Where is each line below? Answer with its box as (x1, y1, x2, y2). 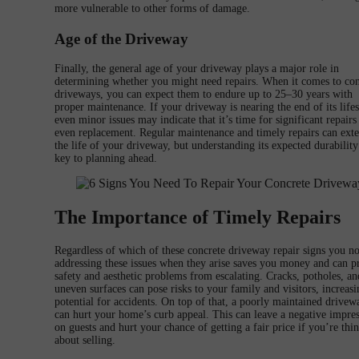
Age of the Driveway (54, 30, 188, 47)
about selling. (54, 334, 115, 347)
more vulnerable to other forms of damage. (54, 2, 250, 14)
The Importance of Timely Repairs (54, 207, 341, 228)
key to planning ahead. (54, 152, 157, 165)
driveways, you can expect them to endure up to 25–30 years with (54, 88, 353, 101)
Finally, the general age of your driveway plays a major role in (54, 63, 339, 75)
